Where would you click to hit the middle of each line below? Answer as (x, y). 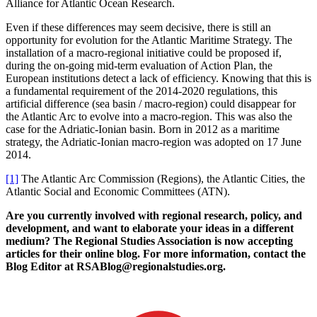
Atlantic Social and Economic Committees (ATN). (118, 191)
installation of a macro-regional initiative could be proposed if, (144, 52)
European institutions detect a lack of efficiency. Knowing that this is (158, 78)
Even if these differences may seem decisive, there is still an (138, 27)
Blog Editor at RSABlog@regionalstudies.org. (116, 266)
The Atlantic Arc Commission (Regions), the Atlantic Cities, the (162, 178)
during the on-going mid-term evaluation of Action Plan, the (139, 65)
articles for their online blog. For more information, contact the (156, 253)
